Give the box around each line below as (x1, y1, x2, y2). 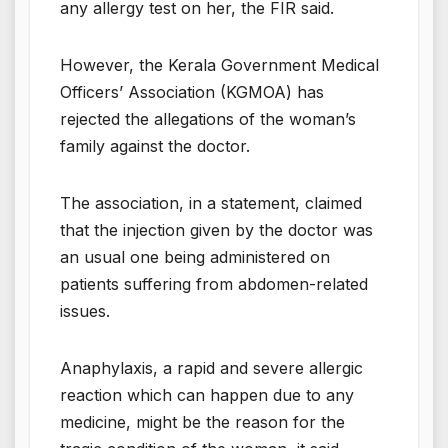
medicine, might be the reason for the (60, 411, 345, 432)
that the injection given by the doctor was (60, 219, 373, 240)
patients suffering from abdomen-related (60, 273, 368, 294)
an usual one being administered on (60, 246, 330, 267)
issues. (60, 300, 110, 321)
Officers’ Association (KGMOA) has (60, 81, 324, 102)
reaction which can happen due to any (60, 384, 354, 405)
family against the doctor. (60, 135, 250, 156)
